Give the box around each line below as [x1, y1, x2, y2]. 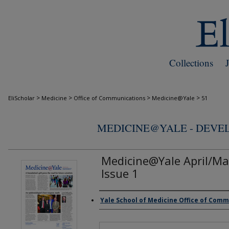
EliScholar [8, 94, 35, 102]
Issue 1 [101, 166, 139, 181]
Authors [99, 196, 134, 211]
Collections [169, 56, 213, 69]
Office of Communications [74, 94, 145, 102]
